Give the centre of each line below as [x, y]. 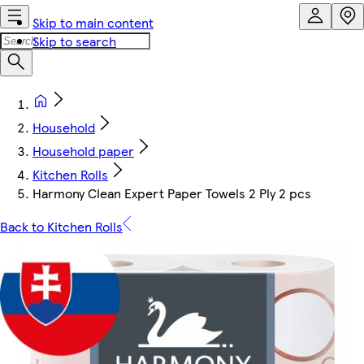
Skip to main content [93, 22]
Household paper [83, 151]
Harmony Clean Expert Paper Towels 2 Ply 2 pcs [172, 193]
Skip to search [74, 41]
